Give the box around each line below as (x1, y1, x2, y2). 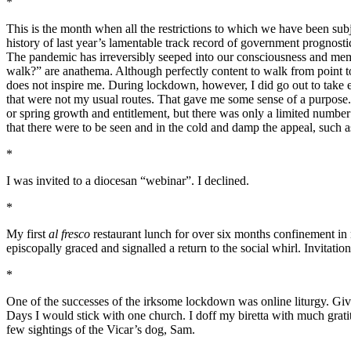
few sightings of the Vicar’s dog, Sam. (6, 323, 195, 337)
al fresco (49, 227, 90, 241)
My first (6, 227, 49, 241)
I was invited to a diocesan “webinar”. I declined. (6, 174, 249, 188)
